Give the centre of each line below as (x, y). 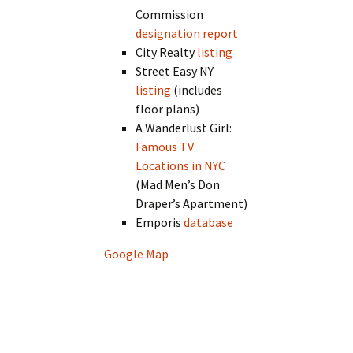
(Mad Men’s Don (178, 185)
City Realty (167, 52)
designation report (187, 33)
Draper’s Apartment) (192, 204)
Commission (170, 15)
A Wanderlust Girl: (184, 128)
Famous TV (165, 147)
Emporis (160, 223)
